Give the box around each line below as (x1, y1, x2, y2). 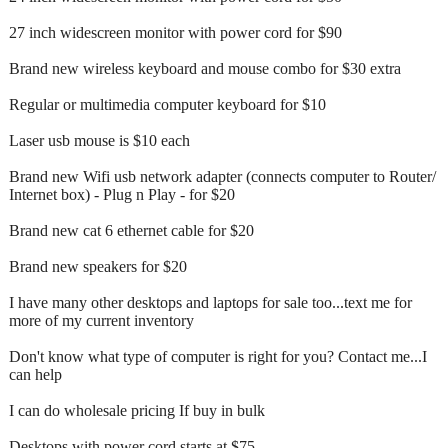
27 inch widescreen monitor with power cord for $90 (9, 23, 342, 41)
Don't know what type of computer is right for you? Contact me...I (9, 347, 427, 365)
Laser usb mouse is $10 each (9, 131, 190, 149)
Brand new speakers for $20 (9, 257, 187, 275)
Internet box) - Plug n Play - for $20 (9, 185, 235, 203)
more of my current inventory (9, 311, 194, 329)
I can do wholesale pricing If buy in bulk (9, 401, 265, 419)
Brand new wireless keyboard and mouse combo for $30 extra (9, 59, 401, 77)
